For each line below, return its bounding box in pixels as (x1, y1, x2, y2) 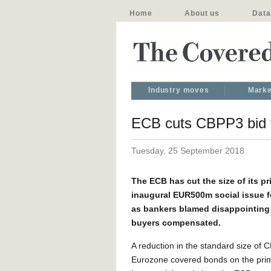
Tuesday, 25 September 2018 (131, 146, 244, 155)
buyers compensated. (131, 218, 221, 227)
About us (184, 9, 220, 18)
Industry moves (148, 86, 209, 94)
